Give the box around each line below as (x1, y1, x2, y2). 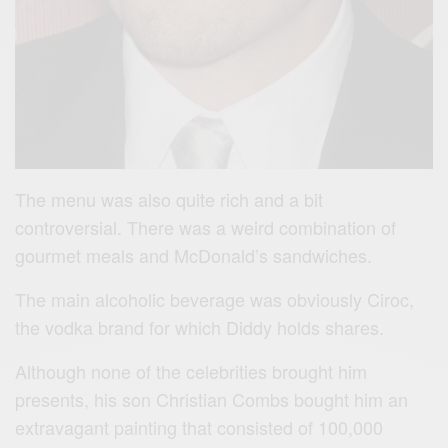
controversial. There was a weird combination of (15, 213, 397, 240)
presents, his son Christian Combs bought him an (15, 385, 409, 412)
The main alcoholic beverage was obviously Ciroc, (15, 285, 415, 312)
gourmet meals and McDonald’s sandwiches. (15, 241, 373, 268)
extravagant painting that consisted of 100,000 (15, 413, 384, 440)
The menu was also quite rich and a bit (15, 185, 324, 212)
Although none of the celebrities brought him (15, 357, 368, 384)
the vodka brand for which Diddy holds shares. (15, 313, 385, 340)
